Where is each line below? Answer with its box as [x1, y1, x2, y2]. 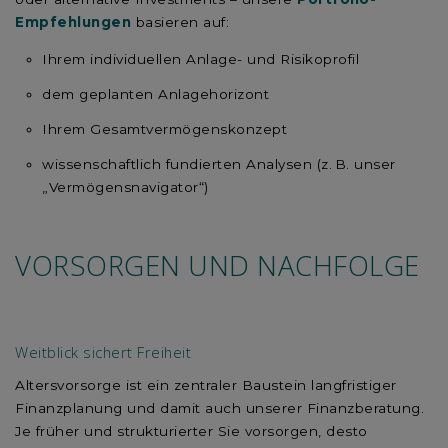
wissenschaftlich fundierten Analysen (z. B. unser [42, 156, 396, 173]
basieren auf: [131, 14, 229, 31]
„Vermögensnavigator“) [42, 179, 209, 196]
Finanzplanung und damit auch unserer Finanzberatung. [15, 399, 424, 416]
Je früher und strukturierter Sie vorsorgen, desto [15, 422, 368, 439]
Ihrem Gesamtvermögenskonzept [42, 121, 288, 138]
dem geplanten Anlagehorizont [42, 86, 270, 103]
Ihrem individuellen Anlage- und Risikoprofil [42, 51, 360, 68]
